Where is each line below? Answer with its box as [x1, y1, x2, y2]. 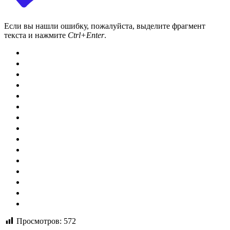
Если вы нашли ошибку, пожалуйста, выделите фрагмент [4, 21, 205, 30]
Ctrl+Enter [68, 30, 104, 40]
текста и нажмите [4, 30, 68, 40]
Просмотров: [16, 216, 62, 225]
